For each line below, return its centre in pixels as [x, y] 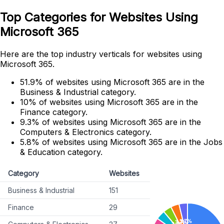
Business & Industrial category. [78, 92]
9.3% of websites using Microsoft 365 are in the [110, 122]
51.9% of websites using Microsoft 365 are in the [112, 82]
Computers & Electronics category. [86, 132]
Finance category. [54, 112]
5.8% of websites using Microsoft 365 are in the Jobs [121, 142]
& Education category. [61, 152]
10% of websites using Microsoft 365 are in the [109, 102]
